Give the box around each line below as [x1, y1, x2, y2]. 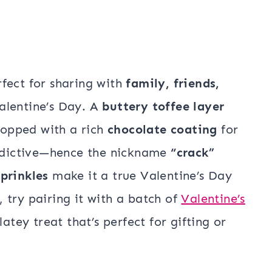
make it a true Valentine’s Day [48, 168, 233, 183]
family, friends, [126, 76, 220, 90]
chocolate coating [107, 122, 217, 137]
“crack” [171, 145, 215, 160]
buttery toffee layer [102, 99, 225, 114]
